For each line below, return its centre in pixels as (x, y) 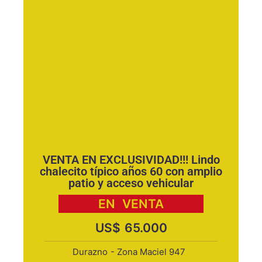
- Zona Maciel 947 (148, 252)
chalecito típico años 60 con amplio (131, 171)
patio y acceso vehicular (131, 183)
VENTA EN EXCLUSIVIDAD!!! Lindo (131, 160)
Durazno (90, 252)
